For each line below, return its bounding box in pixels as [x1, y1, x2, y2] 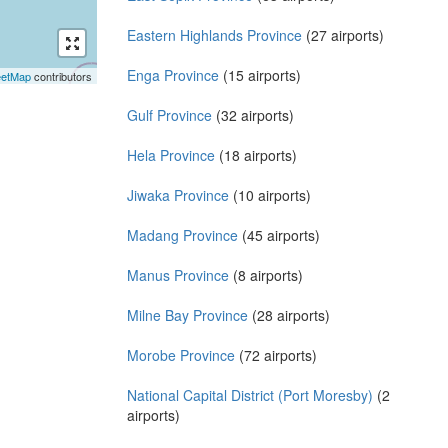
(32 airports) [212, 104, 294, 125]
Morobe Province [127, 344, 235, 365]
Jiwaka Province [127, 184, 229, 205]
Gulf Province [127, 104, 212, 125]
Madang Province [127, 224, 238, 245]
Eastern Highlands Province [127, 24, 302, 45]
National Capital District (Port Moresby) [127, 384, 373, 405]
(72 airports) [235, 344, 317, 365]
